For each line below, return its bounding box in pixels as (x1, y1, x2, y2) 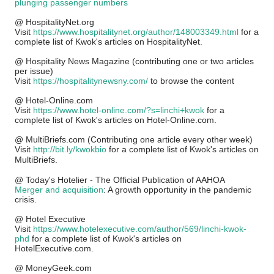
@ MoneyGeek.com (15, 263, 92, 273)
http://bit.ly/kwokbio (33, 144, 106, 154)
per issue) (15, 66, 56, 76)
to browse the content (148, 76, 237, 86)
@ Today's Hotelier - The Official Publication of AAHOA (15, 175, 225, 185)
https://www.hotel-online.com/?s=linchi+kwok (33, 105, 204, 115)
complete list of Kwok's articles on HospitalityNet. (15, 37, 207, 46)
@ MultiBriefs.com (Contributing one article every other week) (15, 135, 253, 144)
